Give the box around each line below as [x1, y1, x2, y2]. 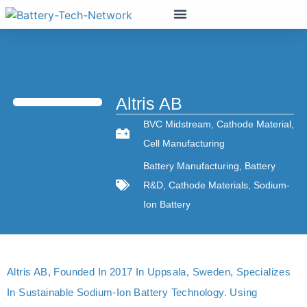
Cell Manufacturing [143, 137, 225, 149]
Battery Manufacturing [143, 160, 239, 171]
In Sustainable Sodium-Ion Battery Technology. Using [7, 286, 258, 298]
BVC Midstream [143, 118, 211, 130]
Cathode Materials [168, 179, 248, 191]
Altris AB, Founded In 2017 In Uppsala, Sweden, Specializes [7, 265, 291, 278]
